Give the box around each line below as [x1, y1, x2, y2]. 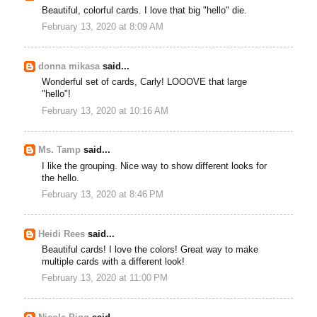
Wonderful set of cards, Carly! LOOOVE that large [42, 77, 248, 88]
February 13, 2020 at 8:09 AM [42, 22, 164, 33]
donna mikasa [38, 62, 100, 72]
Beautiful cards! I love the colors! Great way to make [42, 245, 259, 255]
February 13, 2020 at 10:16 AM [42, 105, 169, 116]
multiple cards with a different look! [42, 257, 185, 267]
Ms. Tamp [38, 145, 81, 156]
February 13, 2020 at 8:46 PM [42, 190, 164, 200]
